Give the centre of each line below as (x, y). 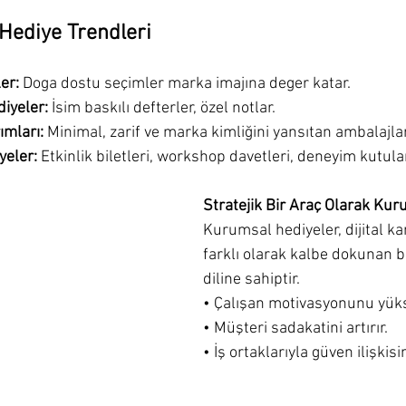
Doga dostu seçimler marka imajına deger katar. (185, 83)
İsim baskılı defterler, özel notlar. (162, 108)
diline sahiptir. (251, 279)
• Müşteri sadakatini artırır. (295, 328)
